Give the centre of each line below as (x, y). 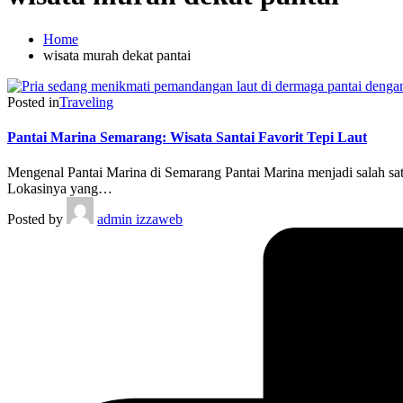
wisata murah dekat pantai (117, 55)
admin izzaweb (140, 219)
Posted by (35, 219)
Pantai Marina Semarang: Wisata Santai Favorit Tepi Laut (187, 138)
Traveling (86, 102)
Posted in (33, 102)
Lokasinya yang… (60, 189)
